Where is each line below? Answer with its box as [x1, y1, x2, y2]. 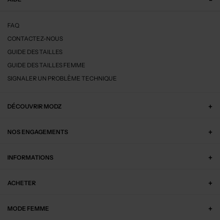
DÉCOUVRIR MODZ [7, 103, 62, 110]
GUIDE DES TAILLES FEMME [7, 61, 85, 69]
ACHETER [7, 179, 36, 187]
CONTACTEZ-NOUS [7, 35, 63, 43]
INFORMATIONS [7, 154, 54, 162]
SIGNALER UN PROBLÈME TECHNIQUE [7, 75, 117, 82]
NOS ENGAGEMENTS [7, 128, 68, 136]
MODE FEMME [7, 205, 49, 213]
